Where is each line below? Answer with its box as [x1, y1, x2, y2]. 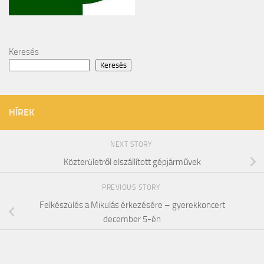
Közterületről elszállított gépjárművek [63, 156, 201, 167]
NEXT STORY [110, 140, 154, 148]
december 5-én [103, 213, 161, 225]
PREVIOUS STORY [102, 183, 162, 192]
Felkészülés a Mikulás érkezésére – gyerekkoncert [39, 199, 225, 210]
